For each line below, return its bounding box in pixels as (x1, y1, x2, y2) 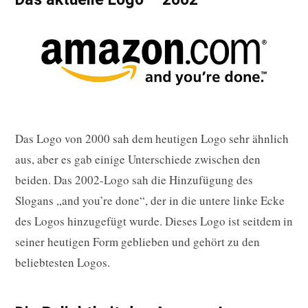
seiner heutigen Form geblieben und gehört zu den (15, 233, 260, 250)
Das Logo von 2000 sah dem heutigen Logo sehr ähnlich (15, 130, 289, 146)
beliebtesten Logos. (15, 254, 110, 270)
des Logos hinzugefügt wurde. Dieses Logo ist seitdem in (15, 212, 293, 229)
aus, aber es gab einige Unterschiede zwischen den (15, 151, 261, 167)
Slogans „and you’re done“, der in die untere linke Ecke (15, 192, 285, 208)
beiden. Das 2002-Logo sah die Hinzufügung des (15, 171, 253, 188)
